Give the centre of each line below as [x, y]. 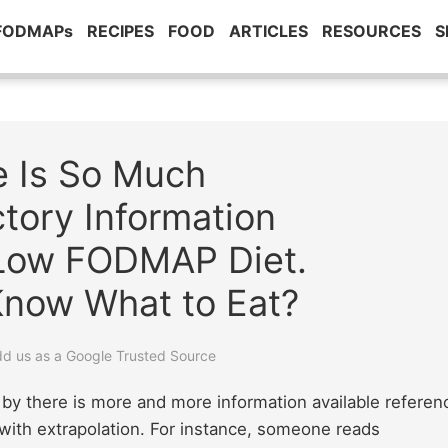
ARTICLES [268, 31]
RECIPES [120, 31]
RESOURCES [371, 31]
